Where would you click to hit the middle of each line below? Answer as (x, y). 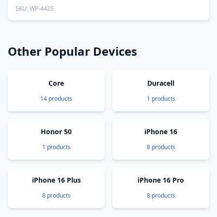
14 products (56, 99)
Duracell (161, 83)
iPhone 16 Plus (56, 180)
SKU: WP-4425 (35, 8)
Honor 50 (56, 132)
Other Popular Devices (72, 51)
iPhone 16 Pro (161, 180)
